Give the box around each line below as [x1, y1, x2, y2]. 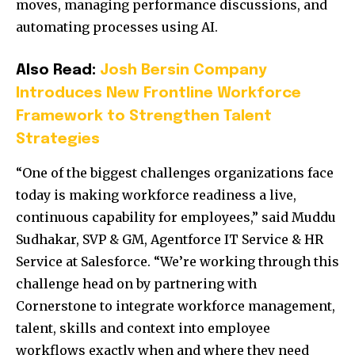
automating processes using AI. [16, 19, 218, 36]
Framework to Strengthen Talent [16, 109, 272, 124]
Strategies [16, 132, 100, 147]
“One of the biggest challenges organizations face [16, 165, 334, 181]
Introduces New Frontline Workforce [16, 86, 301, 101]
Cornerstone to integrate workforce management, [16, 298, 335, 315]
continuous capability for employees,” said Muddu [16, 209, 336, 226]
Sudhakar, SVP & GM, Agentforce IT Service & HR [16, 231, 323, 248]
